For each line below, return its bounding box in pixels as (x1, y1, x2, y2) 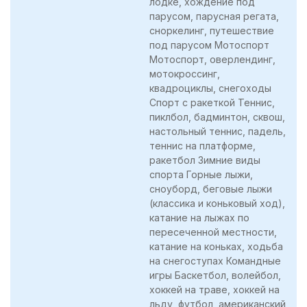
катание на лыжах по (149, 211, 249, 223)
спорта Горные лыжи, (149, 168, 253, 180)
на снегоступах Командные (149, 254, 281, 267)
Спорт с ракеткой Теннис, (149, 96, 275, 108)
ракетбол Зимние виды (149, 153, 260, 166)
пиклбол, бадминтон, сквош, (149, 110, 285, 123)
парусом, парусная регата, (149, 10, 279, 22)
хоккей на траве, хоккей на (149, 283, 280, 295)
